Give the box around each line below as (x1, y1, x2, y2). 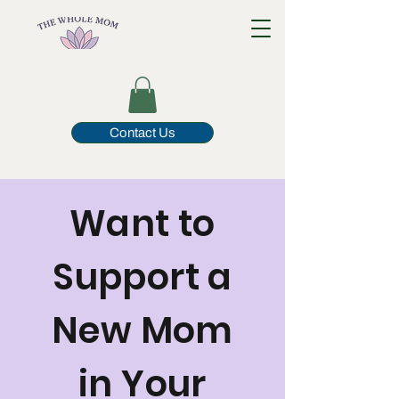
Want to (69, 198, 216, 248)
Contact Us (110, 125, 175, 140)
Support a (53, 251, 232, 302)
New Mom (52, 305, 233, 355)
